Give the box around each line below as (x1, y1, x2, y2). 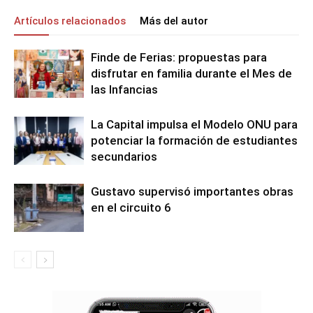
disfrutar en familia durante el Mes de (91, 66, 292, 80)
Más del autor (140, 15, 208, 27)
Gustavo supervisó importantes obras (91, 184, 293, 198)
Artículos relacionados (14, 15, 126, 27)
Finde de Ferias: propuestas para (91, 50, 267, 64)
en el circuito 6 (91, 201, 171, 214)
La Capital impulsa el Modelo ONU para (91, 117, 298, 131)
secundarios (91, 150, 157, 163)
